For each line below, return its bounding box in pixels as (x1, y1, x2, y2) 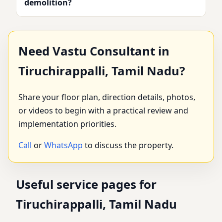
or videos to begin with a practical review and (18, 105, 188, 116)
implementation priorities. (18, 118, 116, 129)
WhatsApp (44, 139, 83, 151)
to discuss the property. (83, 139, 173, 151)
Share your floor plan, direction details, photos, (18, 91, 195, 103)
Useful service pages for (16, 175, 157, 192)
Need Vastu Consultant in (18, 42, 169, 59)
